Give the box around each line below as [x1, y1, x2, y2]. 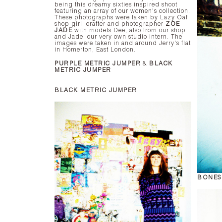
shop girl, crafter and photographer [55, 21, 166, 27]
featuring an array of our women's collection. [55, 8, 190, 14]
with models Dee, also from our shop [72, 28, 186, 34]
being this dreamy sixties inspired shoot [55, 2, 177, 8]
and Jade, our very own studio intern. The [55, 34, 182, 40]
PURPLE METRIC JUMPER [55, 61, 141, 67]
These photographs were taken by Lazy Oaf [55, 15, 188, 21]
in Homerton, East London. [55, 47, 136, 53]
